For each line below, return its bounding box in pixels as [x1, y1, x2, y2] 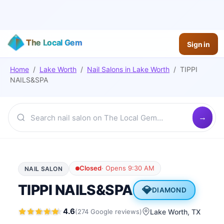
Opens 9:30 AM [105, 164, 154, 172]
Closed [79, 164, 101, 172]
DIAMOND [151, 186, 187, 194]
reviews [115, 207, 139, 215]
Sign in [186, 39, 210, 48]
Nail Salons [87, 65, 123, 73]
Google [88, 207, 115, 215]
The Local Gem [26, 37, 82, 47]
